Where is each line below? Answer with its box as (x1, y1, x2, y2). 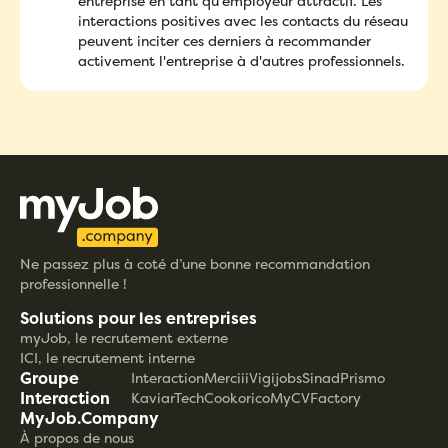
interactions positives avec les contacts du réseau (78, 10, 408, 30)
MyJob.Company (20, 407, 159, 430)
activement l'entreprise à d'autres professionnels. (78, 50, 405, 70)
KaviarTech (131, 388, 205, 408)
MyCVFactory (270, 388, 362, 408)
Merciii (204, 368, 250, 388)
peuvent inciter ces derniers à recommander (78, 30, 371, 50)
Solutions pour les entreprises (20, 307, 257, 330)
